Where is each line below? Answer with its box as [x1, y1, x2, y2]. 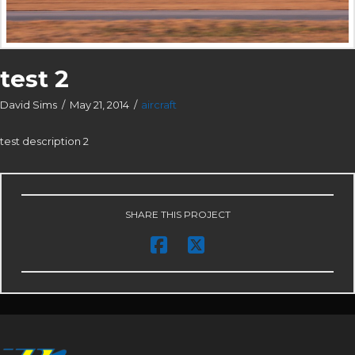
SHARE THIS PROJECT [124, 208, 231, 220]
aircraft [141, 98, 177, 112]
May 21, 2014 [69, 98, 129, 112]
